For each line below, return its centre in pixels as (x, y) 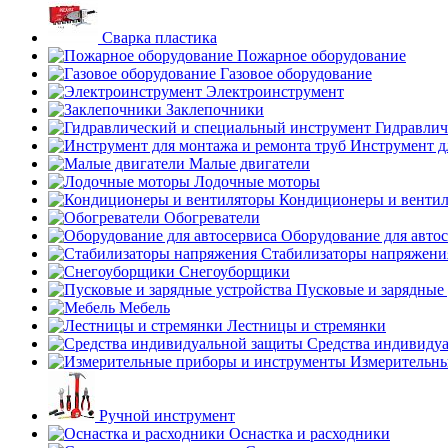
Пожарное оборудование (321, 55)
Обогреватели (212, 217)
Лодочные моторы (257, 181)
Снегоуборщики (234, 271)
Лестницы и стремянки (306, 325)
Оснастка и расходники (309, 433)
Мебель (144, 307)
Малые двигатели (249, 163)
